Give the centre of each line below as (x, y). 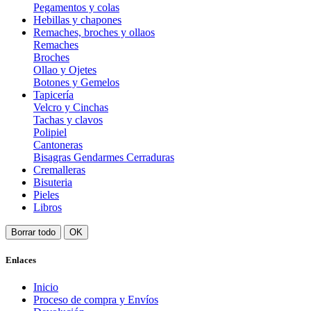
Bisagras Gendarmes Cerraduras (104, 157)
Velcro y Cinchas (71, 107)
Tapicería (53, 94)
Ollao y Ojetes (65, 69)
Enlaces (21, 260)
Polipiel (50, 132)
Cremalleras (59, 169)
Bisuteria (53, 182)
